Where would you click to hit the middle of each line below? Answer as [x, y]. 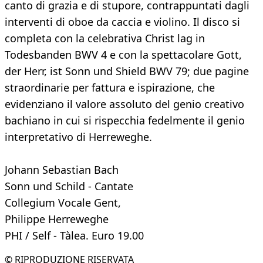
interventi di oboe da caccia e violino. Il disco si [122, 22]
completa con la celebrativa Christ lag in [105, 38]
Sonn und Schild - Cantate [69, 186]
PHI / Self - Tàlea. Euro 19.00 [74, 236]
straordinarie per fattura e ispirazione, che [110, 88]
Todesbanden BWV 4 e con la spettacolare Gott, [123, 55]
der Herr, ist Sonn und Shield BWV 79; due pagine [127, 71]
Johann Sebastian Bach [62, 170]
